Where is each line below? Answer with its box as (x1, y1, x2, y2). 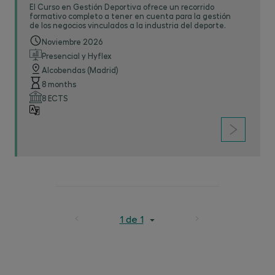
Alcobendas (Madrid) (42, 65, 118, 74)
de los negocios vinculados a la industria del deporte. (29, 20, 226, 29)
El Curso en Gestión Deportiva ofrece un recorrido (29, 2, 214, 11)
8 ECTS (42, 93, 68, 103)
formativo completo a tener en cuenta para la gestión (29, 11, 231, 20)
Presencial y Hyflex (42, 51, 112, 60)
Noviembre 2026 (42, 37, 103, 46)
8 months (42, 79, 76, 88)
